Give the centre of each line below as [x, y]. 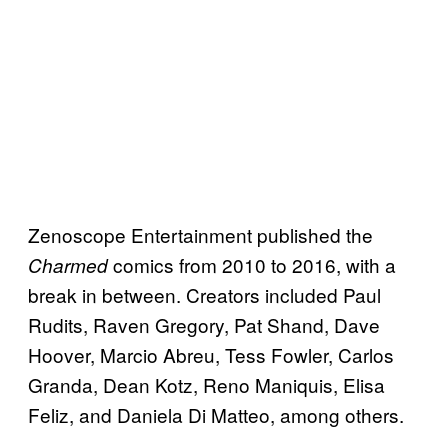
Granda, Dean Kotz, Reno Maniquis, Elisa [206, 384]
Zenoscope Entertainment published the [200, 234]
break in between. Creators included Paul [204, 294]
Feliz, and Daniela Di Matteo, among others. [216, 414]
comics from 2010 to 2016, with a [252, 264]
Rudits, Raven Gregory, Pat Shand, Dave [204, 324]
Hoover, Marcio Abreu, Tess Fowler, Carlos [211, 354]
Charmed [68, 264]
